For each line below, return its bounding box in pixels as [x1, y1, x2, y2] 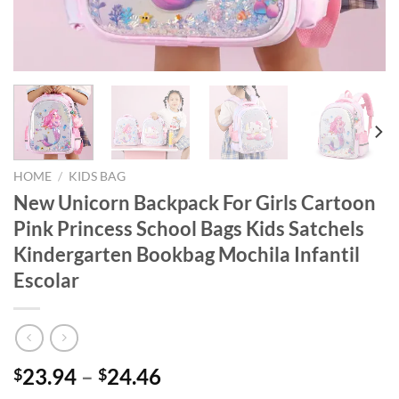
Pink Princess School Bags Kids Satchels [13, 216, 364, 240]
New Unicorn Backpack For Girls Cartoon [13, 190, 376, 215]
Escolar [13, 267, 79, 292]
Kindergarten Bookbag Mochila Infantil [13, 241, 360, 266]
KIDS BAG [69, 168, 126, 183]
